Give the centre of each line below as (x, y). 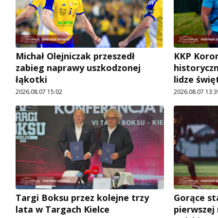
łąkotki (31, 80)
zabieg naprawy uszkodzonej (78, 68)
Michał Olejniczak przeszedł (75, 56)
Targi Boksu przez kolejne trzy (82, 198)
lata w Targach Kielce (63, 209)
